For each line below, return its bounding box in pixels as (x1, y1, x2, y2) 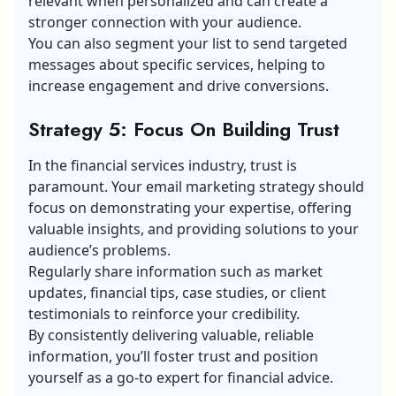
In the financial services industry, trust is (28, 155, 297, 175)
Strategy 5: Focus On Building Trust (28, 114, 339, 143)
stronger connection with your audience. (28, 11, 301, 32)
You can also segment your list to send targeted (28, 33, 347, 53)
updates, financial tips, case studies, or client (28, 282, 326, 302)
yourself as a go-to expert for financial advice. (28, 367, 333, 387)
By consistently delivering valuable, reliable (28, 324, 314, 345)
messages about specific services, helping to (28, 54, 325, 74)
